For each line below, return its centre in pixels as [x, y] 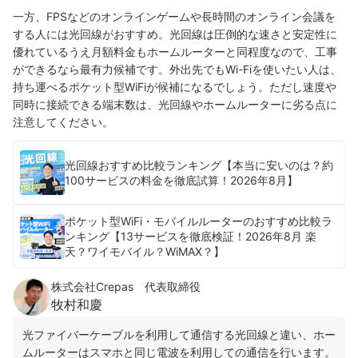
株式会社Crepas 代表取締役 [126, 286]
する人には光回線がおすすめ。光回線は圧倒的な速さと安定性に [175, 34]
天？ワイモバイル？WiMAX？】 [145, 252]
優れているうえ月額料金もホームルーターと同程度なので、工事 [175, 51]
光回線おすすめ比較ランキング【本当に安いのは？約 [199, 165]
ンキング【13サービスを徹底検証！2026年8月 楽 [191, 237]
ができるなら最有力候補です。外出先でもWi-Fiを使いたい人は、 [177, 69]
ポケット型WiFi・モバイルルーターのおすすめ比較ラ [199, 221]
